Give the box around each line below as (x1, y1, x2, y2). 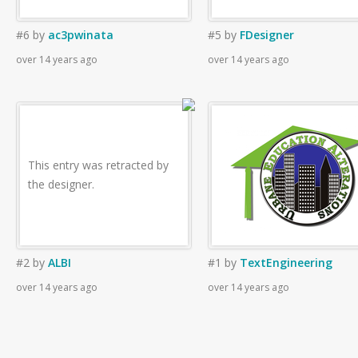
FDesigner (240, 27, 294, 42)
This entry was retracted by (28, 157, 169, 173)
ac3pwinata (48, 27, 113, 42)
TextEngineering (240, 255, 332, 270)
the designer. (28, 177, 94, 192)
